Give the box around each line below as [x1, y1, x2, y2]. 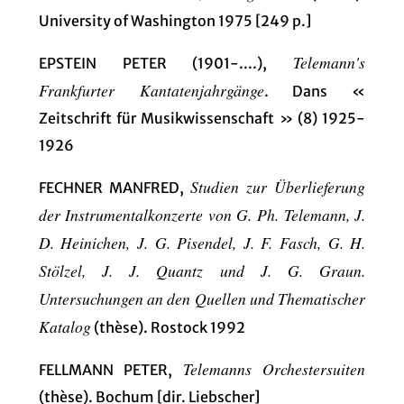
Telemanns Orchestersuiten [182, 357, 366, 380]
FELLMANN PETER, [38, 360, 183, 379]
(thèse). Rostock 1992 [90, 317, 245, 336]
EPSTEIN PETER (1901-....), [38, 53, 294, 72]
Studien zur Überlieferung [190, 175, 366, 197]
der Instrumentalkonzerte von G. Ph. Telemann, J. [38, 203, 366, 225]
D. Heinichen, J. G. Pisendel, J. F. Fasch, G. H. [38, 231, 366, 253]
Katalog [38, 315, 91, 337]
